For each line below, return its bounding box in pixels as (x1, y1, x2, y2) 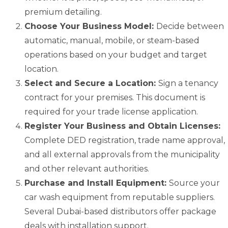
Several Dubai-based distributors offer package (24, 207, 216, 217)
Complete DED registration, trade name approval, (24, 135, 225, 146)
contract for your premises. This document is (24, 93, 205, 103)
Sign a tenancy (158, 78, 218, 89)
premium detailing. (24, 7, 102, 17)
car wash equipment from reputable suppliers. (24, 192, 215, 203)
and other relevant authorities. (24, 164, 149, 174)
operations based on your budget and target (24, 50, 207, 60)
